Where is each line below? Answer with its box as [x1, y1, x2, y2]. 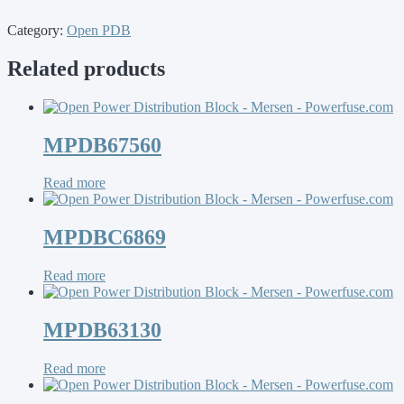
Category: [7, 22, 67, 38]
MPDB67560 [43, 133, 161, 157]
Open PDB [67, 22, 131, 38]
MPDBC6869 [43, 225, 166, 250]
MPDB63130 [43, 318, 161, 343]
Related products [7, 56, 165, 80]
